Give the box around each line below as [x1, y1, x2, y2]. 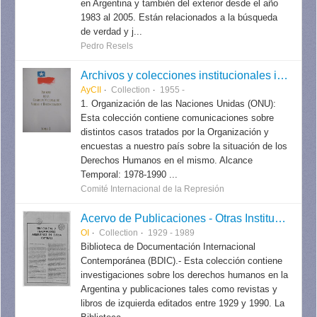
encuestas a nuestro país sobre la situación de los [81, 141, 288, 151]
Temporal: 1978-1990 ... [81, 169, 178, 180]
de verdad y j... [81, 26, 143, 37]
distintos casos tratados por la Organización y [81, 127, 270, 137]
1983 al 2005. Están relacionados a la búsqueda [81, 12, 278, 23]
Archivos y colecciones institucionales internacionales [277, 69, 289, 81]
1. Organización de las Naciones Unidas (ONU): [81, 98, 277, 109]
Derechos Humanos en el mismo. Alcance [81, 155, 253, 166]
